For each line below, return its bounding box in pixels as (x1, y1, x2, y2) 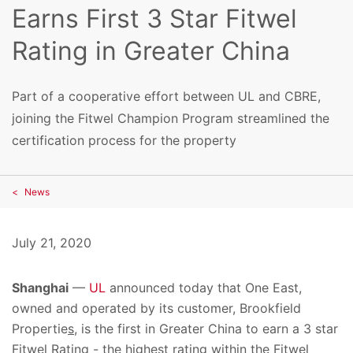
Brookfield (240, 299, 301, 316)
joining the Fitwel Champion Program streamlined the (12, 110, 329, 126)
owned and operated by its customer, (12, 299, 240, 316)
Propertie (12, 320, 68, 336)
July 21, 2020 (12, 234, 91, 251)
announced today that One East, (106, 279, 302, 295)
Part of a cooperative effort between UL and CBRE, (12, 87, 321, 104)
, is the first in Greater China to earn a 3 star (74, 320, 338, 336)
